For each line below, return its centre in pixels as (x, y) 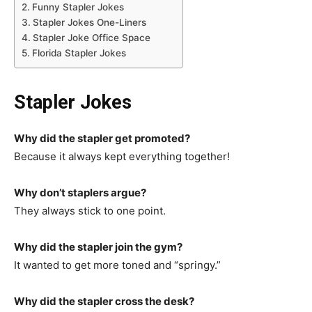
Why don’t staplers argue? (80, 192)
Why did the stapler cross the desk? (104, 301)
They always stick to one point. (90, 210)
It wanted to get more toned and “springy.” (117, 265)
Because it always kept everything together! (122, 156)
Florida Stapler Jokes (79, 53)
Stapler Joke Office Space (91, 37)
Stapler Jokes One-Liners (89, 22)
